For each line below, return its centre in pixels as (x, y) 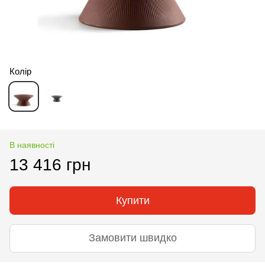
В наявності (32, 145)
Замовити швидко (132, 238)
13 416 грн (50, 164)
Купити (132, 200)
